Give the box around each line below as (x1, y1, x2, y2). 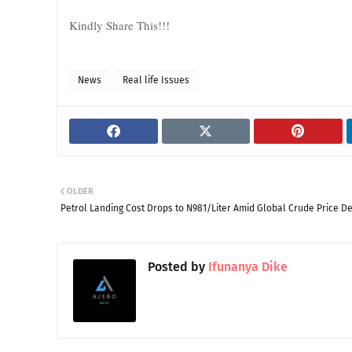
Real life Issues (123, 74, 189, 86)
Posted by (148, 258, 205, 274)
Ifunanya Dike (205, 258, 288, 274)
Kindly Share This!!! (69, 16, 170, 33)
